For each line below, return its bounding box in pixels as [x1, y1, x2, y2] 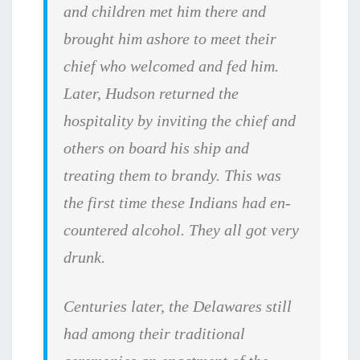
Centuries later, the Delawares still [63, 297, 292, 316]
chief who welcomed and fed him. [63, 57, 280, 76]
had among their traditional [63, 325, 246, 343]
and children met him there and [63, 2, 267, 21]
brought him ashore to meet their [63, 30, 277, 48]
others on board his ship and [63, 139, 250, 157]
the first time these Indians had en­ [63, 194, 292, 212]
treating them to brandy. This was [63, 166, 282, 185]
